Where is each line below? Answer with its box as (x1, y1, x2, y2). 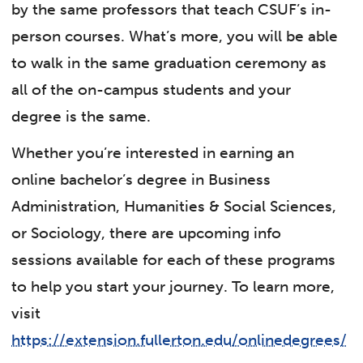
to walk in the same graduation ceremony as (11, 53, 327, 72)
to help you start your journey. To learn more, (11, 276, 335, 296)
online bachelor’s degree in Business (11, 169, 271, 189)
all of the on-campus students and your (11, 79, 292, 99)
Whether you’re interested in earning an (11, 143, 295, 162)
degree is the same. (11, 106, 156, 126)
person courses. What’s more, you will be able (11, 26, 339, 45)
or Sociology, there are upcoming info (11, 223, 282, 242)
